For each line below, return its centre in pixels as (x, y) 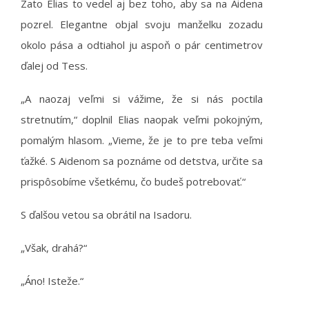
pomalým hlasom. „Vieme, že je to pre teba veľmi (142, 140)
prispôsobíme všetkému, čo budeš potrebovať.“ (133, 181)
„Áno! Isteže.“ (52, 281)
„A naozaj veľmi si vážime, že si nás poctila (142, 99)
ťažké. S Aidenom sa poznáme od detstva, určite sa (142, 161)
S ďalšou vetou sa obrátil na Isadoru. (106, 215)
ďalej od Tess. (54, 66)
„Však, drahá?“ (54, 248)
